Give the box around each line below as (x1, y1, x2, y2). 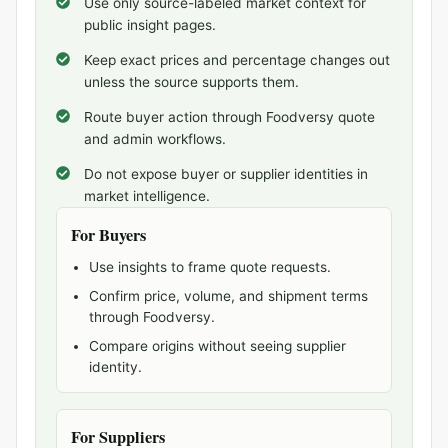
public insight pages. (84, 17, 216, 33)
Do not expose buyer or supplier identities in (84, 166, 368, 182)
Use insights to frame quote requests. (89, 259, 331, 275)
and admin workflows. (84, 131, 226, 147)
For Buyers (71, 223, 146, 247)
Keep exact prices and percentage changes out (84, 52, 390, 68)
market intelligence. (84, 188, 210, 204)
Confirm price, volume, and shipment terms (89, 288, 368, 304)
